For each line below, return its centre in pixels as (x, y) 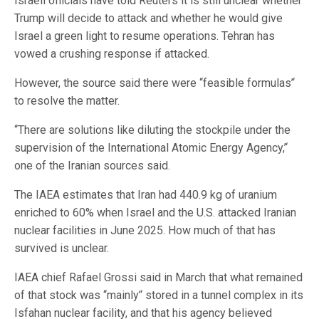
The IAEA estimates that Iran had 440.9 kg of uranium (146, 195)
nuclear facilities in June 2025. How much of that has (145, 231)
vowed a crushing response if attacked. (112, 54)
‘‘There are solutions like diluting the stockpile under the (152, 130)
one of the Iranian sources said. (92, 166)
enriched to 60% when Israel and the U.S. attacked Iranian (155, 213)
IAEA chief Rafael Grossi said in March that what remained (158, 278)
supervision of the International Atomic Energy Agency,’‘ (151, 148)
